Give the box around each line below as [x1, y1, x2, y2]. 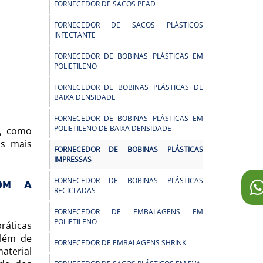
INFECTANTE [53, 30, 96, 40]
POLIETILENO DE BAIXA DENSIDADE [53, 123, 171, 133]
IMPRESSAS [53, 154, 92, 164]
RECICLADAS [53, 186, 96, 195]
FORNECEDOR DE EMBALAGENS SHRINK [53, 238, 186, 248]
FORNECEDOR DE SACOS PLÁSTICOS [53, 20, 203, 30]
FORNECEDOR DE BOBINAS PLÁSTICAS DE [53, 82, 203, 92]
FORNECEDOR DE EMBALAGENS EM [53, 207, 203, 217]
